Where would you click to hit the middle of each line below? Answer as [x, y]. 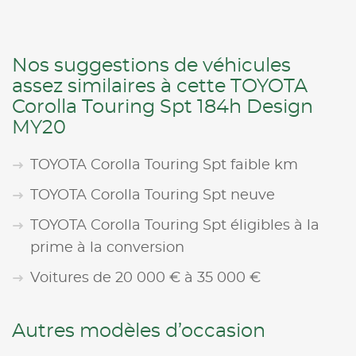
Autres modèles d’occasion [139, 331]
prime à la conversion [107, 248]
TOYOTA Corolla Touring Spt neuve [153, 195]
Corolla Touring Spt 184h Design [163, 107]
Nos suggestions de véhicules [151, 66]
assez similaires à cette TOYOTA [160, 86]
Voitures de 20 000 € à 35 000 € [145, 278]
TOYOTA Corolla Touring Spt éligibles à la [175, 225]
